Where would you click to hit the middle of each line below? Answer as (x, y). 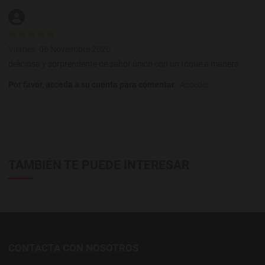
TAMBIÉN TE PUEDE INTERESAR (99, 165)
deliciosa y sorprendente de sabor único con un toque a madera (124, 64)
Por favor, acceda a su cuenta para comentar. (92, 84)
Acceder (195, 84)
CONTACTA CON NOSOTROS (73, 248)
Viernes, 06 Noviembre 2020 (59, 49)
